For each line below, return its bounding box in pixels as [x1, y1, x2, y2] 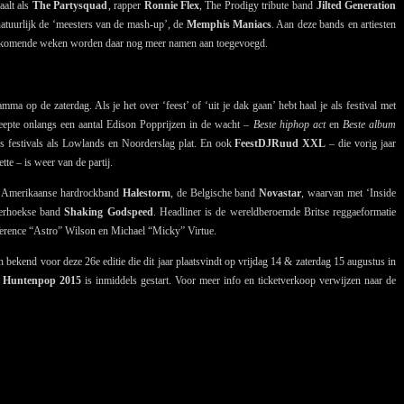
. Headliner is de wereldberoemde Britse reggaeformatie [152, 206, 396, 219]
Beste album [342, 118, 397, 132]
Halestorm [122, 187, 170, 200]
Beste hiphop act [252, 118, 326, 132]
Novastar [259, 187, 302, 200]
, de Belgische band [170, 187, 260, 200]
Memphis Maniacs [186, 18, 272, 32]
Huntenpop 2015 [3, 274, 81, 288]
